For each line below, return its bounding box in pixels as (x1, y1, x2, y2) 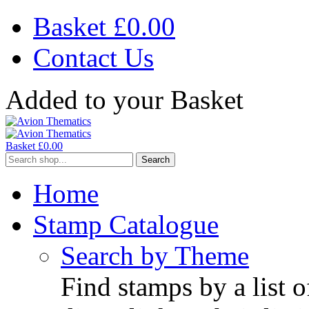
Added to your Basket (6, 85, 243, 114)
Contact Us (33, 43, 154, 72)
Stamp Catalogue (33, 210, 219, 239)
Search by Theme (61, 241, 249, 270)
